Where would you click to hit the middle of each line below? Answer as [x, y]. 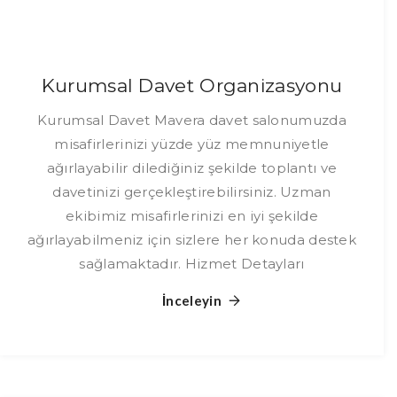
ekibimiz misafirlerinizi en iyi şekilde [192, 216]
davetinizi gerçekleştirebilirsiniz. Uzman [192, 192]
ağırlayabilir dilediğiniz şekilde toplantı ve [192, 168]
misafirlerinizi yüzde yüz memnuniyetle [192, 144]
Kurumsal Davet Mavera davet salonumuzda [192, 120]
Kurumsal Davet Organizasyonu [192, 86]
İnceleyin [192, 300]
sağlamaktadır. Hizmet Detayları [192, 264]
